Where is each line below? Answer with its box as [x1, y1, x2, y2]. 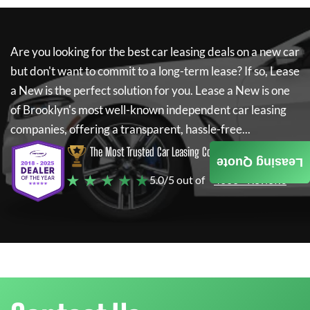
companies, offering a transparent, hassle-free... [10, 122, 250, 136]
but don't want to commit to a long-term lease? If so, [10, 64, 268, 78]
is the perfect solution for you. [43, 83, 195, 98]
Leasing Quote [217, 155, 303, 170]
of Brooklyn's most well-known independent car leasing [10, 102, 286, 117]
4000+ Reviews [214, 173, 286, 186]
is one [259, 83, 290, 98]
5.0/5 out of [149, 173, 205, 186]
